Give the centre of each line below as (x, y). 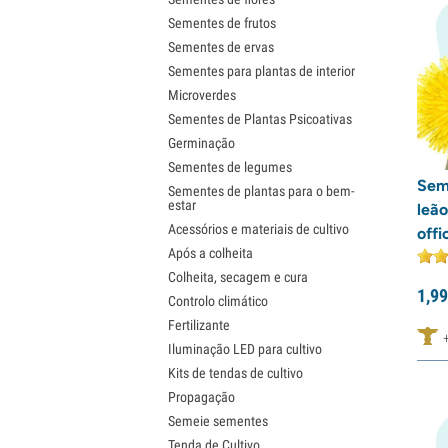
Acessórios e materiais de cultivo (258, 228)
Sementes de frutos (222, 22)
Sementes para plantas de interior (261, 70)
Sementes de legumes (230, 166)
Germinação (201, 142)
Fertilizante (199, 324)
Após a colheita (210, 252)
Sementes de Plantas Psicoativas (260, 118)
